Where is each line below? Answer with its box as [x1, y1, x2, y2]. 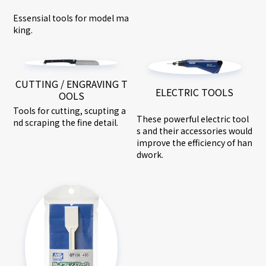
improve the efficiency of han [137, 136, 252, 148]
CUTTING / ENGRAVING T [15, 77, 128, 91]
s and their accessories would [137, 124, 252, 137]
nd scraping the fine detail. [13, 116, 119, 129]
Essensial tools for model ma [13, 12, 129, 24]
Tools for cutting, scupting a [13, 104, 126, 117]
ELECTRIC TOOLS [156, 84, 234, 99]
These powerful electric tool [137, 112, 249, 125]
